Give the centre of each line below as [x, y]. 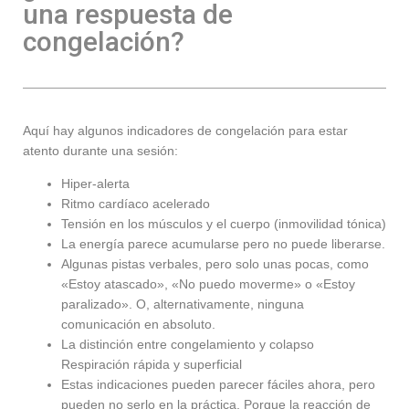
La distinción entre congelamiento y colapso [188, 345]
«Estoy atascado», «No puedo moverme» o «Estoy [208, 284]
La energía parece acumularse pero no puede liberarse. [223, 244]
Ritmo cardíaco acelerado [136, 204]
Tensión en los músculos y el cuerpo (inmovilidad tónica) [224, 224]
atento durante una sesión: [100, 151]
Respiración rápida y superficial [152, 365]
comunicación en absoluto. [138, 325]
